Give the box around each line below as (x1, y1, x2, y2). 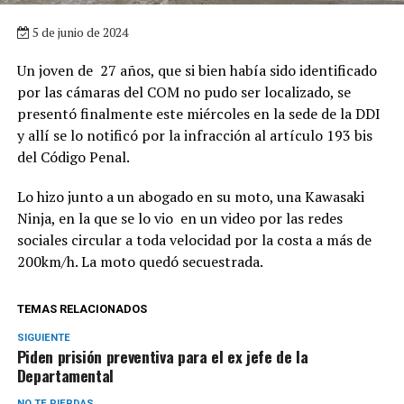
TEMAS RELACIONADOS (16, 302, 147, 317)
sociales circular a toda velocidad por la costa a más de (16, 230, 372, 251)
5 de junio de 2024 (29, 23, 128, 41)
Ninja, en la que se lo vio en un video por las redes (16, 208, 343, 229)
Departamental (16, 363, 115, 388)
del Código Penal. (16, 147, 130, 168)
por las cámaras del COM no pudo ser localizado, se (16, 82, 351, 103)
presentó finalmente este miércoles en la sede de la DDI (16, 104, 381, 124)
